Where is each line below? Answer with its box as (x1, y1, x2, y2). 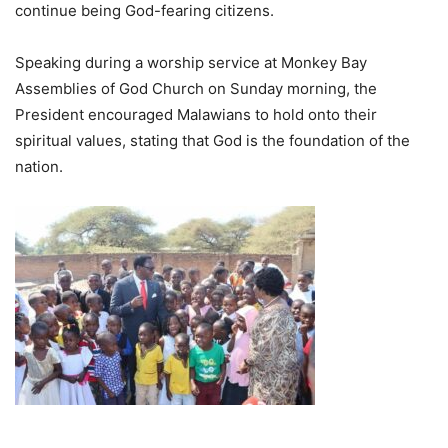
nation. (15, 156, 63, 176)
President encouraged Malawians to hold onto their (15, 104, 377, 124)
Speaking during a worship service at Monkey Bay (15, 52, 367, 72)
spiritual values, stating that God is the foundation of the (15, 130, 410, 150)
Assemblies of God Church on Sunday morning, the (15, 78, 377, 98)
